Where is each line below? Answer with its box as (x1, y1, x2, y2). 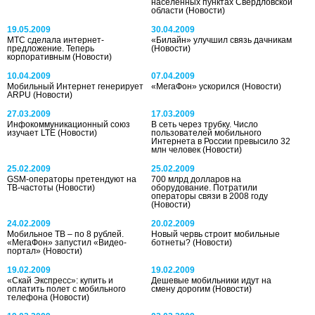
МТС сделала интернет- (7, 34, 104, 45)
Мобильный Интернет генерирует (7, 81, 143, 91)
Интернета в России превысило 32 (151, 136, 291, 146)
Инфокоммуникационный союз (7, 119, 130, 129)
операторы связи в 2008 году (151, 191, 269, 201)
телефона (7, 292, 50, 302)
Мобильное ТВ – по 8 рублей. (7, 229, 124, 239)
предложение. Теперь (7, 43, 94, 53)
